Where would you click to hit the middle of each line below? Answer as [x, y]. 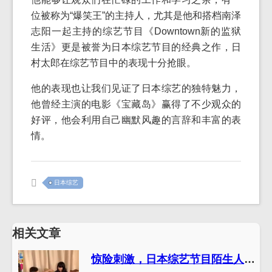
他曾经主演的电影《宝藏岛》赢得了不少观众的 [136, 104]
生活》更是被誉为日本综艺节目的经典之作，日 [136, 47]
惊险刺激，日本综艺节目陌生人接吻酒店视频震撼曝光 [250, 259]
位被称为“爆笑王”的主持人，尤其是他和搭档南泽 [136, 15]
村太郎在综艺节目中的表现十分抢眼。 [114, 63]
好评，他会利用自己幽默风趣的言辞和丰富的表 [136, 120]
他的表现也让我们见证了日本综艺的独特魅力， [136, 88]
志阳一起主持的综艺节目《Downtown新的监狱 [136, 31]
